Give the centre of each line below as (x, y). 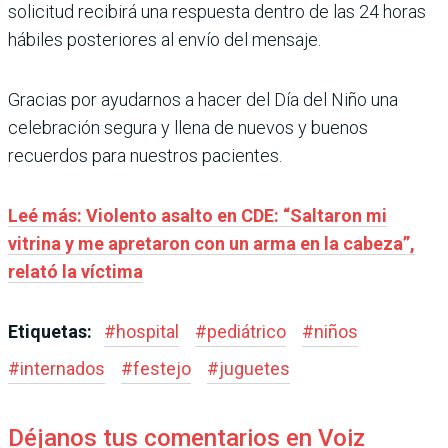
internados (62, 368)
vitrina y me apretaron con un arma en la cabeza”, (211, 243)
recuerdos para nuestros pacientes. (145, 155)
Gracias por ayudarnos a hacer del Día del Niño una (203, 99)
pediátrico (246, 331)
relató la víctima (75, 271)
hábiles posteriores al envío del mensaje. (164, 39)
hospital (147, 331)
